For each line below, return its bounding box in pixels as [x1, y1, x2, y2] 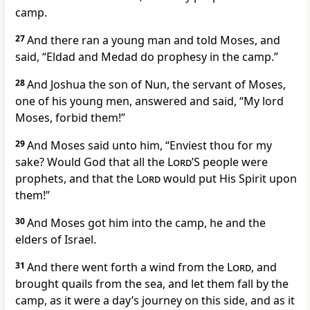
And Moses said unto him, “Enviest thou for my [27, 138, 272, 154]
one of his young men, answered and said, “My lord [15, 93, 284, 109]
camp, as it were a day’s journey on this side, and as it [15, 293, 295, 309]
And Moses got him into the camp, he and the [27, 215, 266, 231]
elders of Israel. [15, 232, 96, 248]
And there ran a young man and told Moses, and [27, 33, 280, 48]
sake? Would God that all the [15, 154, 167, 170]
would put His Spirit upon [161, 171, 297, 187]
